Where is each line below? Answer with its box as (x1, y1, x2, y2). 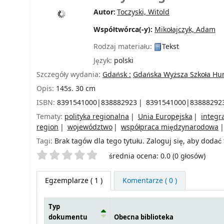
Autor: (93, 7, 115, 18)
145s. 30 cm (56, 83, 95, 94)
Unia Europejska (137, 111, 192, 122)
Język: (93, 55, 114, 66)
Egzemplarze (45, 175, 88, 186)
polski (114, 55, 133, 66)
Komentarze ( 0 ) (122, 175, 177, 186)
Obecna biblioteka (114, 212, 173, 222)
